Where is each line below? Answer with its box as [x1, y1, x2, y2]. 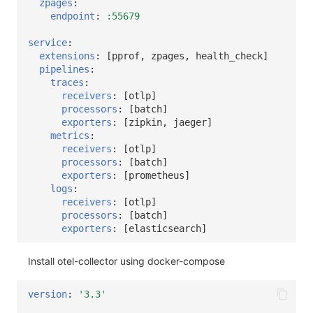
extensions [39, 50, 95, 61]
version [28, 288, 67, 300]
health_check [196, 50, 263, 61]
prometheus [129, 169, 184, 181]
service [28, 36, 67, 48]
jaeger [173, 116, 207, 128]
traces [50, 76, 84, 88]
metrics [50, 129, 89, 141]
